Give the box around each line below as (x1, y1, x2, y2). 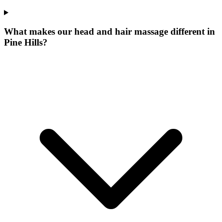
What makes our (4, 26, 74, 37)
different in (168, 26, 215, 37)
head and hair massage (74, 26, 168, 37)
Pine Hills (4, 37, 43, 48)
